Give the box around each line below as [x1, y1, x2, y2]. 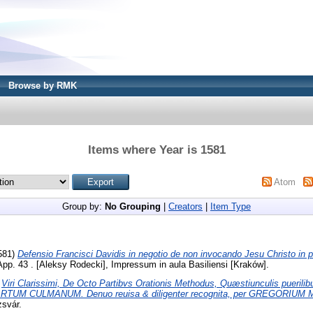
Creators [168, 201, 203, 212]
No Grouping [105, 201, 161, 212]
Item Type [210, 201, 251, 212]
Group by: [62, 201, 105, 212]
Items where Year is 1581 [87, 143, 226, 156]
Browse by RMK [8, 80, 77, 91]
